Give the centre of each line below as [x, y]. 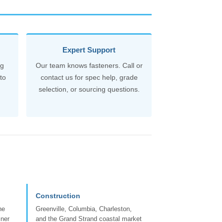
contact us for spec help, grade [89, 77]
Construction [58, 195]
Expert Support [89, 50]
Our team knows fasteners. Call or [89, 65]
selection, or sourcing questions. [89, 89]
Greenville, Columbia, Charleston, [84, 209]
